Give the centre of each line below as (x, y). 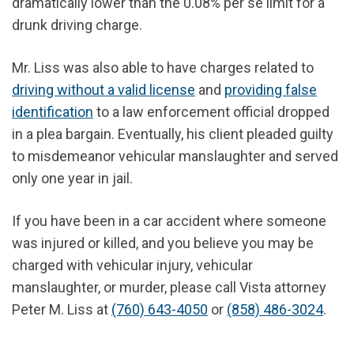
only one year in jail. (72, 179)
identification (53, 112)
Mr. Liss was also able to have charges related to (163, 68)
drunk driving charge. (77, 25)
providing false (271, 90)
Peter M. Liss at (62, 310)
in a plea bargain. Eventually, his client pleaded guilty (173, 134)
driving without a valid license (104, 90)
